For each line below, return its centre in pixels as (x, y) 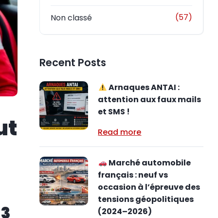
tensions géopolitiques (146, 199)
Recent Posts (73, 63)
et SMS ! (114, 112)
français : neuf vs (133, 175)
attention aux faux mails (150, 100)
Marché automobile (149, 163)
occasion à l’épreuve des (149, 187)
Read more (120, 132)
